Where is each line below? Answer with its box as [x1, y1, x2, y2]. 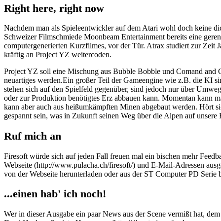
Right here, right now [4, 1, 104, 14]
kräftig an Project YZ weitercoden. [4, 50, 111, 59]
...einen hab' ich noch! [4, 187, 106, 200]
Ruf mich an [4, 129, 61, 142]
